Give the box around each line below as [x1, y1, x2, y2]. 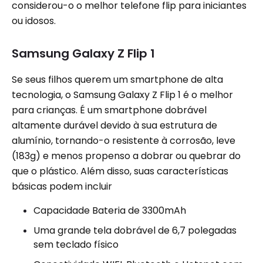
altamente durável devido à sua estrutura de [12, 119, 217, 132]
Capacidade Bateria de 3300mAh [33, 204, 186, 217]
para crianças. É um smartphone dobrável [12, 103, 207, 117]
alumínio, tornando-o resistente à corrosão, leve [12, 134, 235, 147]
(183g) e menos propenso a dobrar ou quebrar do [12, 149, 241, 163]
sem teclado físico [33, 238, 119, 251]
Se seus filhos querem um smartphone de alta [12, 73, 223, 86]
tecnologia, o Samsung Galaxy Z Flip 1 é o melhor [12, 88, 233, 102]
